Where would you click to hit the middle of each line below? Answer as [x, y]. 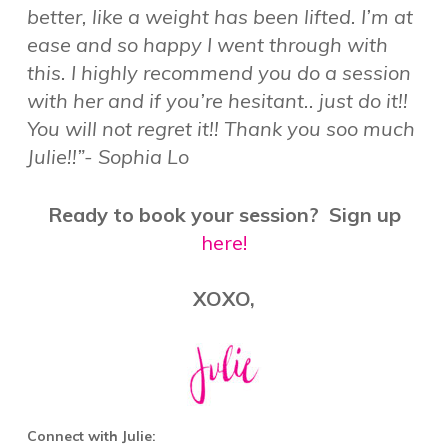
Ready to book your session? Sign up [224, 215]
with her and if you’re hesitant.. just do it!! [217, 101]
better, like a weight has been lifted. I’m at [219, 17]
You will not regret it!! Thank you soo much [220, 129]
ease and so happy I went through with [207, 45]
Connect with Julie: [93, 436]
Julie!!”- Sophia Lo [107, 157]
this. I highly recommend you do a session [218, 73]
